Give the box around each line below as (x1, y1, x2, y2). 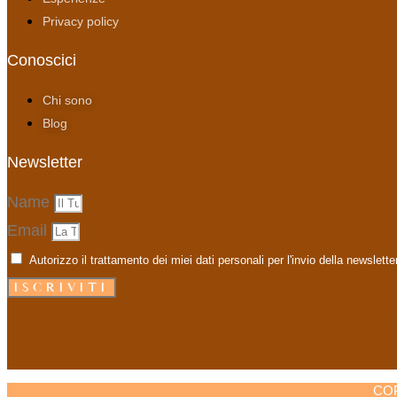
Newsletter (7, 153, 82, 172)
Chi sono (43, 93, 92, 108)
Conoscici (7, 51, 76, 69)
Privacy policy (43, 13, 119, 28)
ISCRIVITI (14, 280, 110, 296)
